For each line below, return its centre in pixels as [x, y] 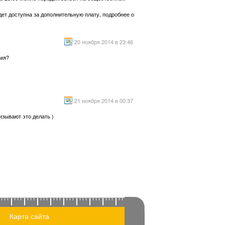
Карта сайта [29, 216]
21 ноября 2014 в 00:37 [104, 100]
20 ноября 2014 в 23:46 [104, 42]
